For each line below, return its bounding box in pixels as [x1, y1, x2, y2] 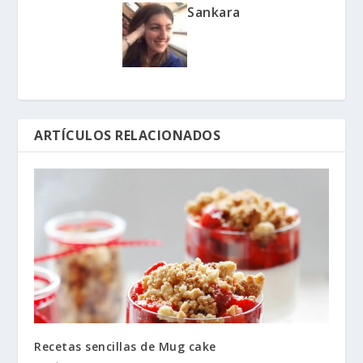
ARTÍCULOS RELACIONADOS [34, 126, 221, 145]
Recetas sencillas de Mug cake [34, 338, 216, 354]
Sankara [187, 3, 241, 22]
